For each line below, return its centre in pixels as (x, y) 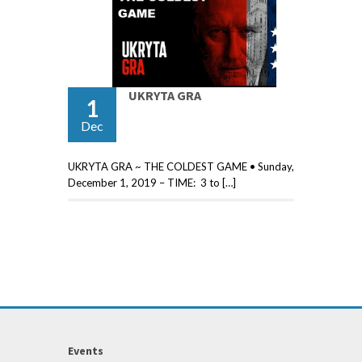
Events (86, 351)
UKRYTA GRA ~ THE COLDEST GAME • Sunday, (181, 167)
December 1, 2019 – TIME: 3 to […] (152, 183)
